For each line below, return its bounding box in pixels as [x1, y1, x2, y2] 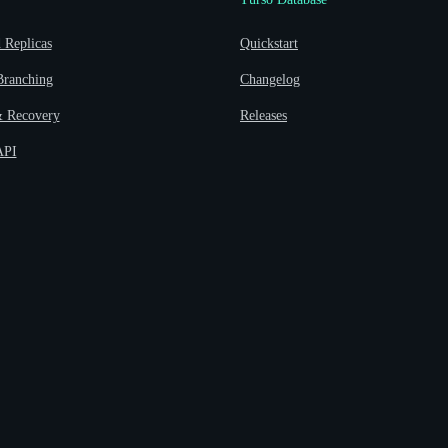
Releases [240, 108, 287, 124]
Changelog [240, 72, 300, 88]
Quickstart [240, 36, 298, 52]
